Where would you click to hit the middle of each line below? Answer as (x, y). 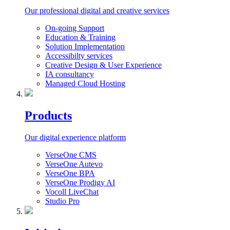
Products (48, 116)
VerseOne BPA (70, 173)
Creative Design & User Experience (103, 65)
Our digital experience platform (75, 137)
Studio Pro (62, 201)
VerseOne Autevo (74, 164)
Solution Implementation (85, 47)
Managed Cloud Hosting (85, 84)
